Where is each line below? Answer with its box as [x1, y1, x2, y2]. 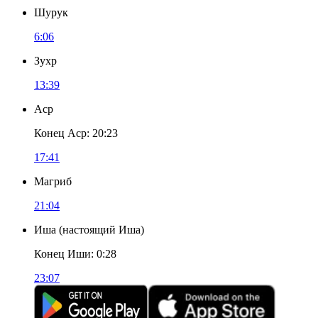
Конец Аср [34, 127, 87, 139]
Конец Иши [34, 248, 91, 260]
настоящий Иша [62, 224, 141, 236]
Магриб [34, 175, 72, 187]
